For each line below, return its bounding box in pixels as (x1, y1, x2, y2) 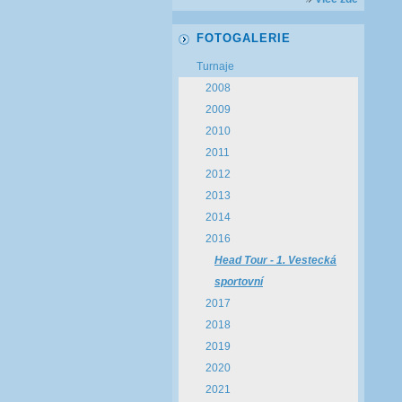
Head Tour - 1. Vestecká (214, 254, 336, 267)
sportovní (214, 275, 263, 288)
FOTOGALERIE (197, 31, 291, 45)
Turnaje (197, 60, 234, 73)
